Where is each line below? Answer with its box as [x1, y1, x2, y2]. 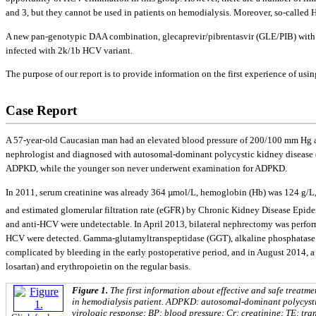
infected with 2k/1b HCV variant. [6, 44, 133, 56]
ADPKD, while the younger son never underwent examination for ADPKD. [6, 163, 287, 174]
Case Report [6, 102, 77, 118]
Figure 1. [72, 285, 110, 296]
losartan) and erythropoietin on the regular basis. [6, 261, 190, 272]
